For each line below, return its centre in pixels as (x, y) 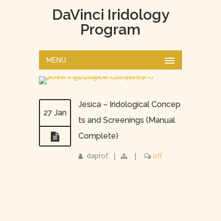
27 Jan (55, 113)
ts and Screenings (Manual (127, 120)
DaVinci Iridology (110, 15)
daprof (97, 156)
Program (110, 29)
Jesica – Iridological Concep (129, 104)
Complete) (98, 136)
